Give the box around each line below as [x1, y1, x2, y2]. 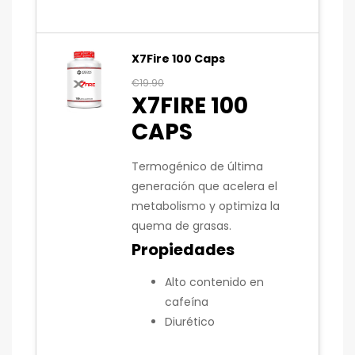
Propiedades [132, 239, 235, 261]
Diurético [165, 313, 215, 330]
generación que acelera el [132, 178, 277, 195]
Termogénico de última [132, 158, 263, 175]
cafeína [165, 293, 208, 310]
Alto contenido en [165, 273, 264, 290]
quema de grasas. [132, 218, 238, 235]
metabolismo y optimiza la [132, 198, 280, 215]
